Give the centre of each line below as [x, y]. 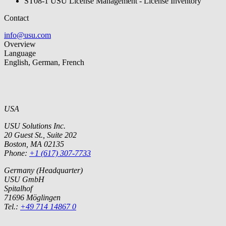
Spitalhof [18, 189]
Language [20, 53]
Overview [20, 44]
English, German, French [44, 63]
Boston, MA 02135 [34, 144]
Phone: [17, 153]
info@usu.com [27, 35]
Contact [16, 18]
